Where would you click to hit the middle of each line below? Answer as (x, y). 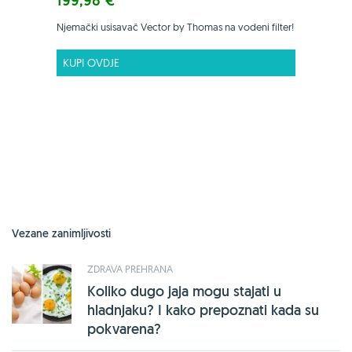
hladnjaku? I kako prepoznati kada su (203, 310)
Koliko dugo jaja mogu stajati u (184, 291)
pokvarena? (124, 328)
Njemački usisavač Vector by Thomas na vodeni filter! (175, 26)
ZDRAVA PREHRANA (130, 268)
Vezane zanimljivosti (61, 233)
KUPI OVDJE (91, 62)
